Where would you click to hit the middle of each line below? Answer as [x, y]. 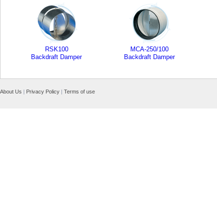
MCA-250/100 [150, 49]
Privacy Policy [43, 92]
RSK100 [57, 49]
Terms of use [79, 92]
